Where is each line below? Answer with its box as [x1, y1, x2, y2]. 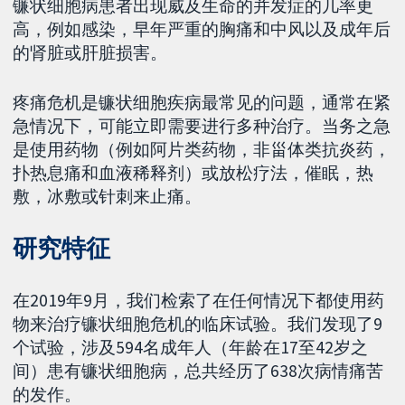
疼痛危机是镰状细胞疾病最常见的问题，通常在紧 [13, 90, 391, 113]
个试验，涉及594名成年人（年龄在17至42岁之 [13, 336, 369, 359]
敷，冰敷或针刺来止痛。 [13, 184, 202, 207]
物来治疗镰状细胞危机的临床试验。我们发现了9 [13, 313, 383, 335]
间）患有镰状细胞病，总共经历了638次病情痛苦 [13, 360, 384, 382]
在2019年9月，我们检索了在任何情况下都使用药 [13, 289, 385, 312]
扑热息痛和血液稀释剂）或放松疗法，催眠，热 [13, 161, 374, 184]
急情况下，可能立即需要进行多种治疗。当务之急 [13, 114, 391, 137]
